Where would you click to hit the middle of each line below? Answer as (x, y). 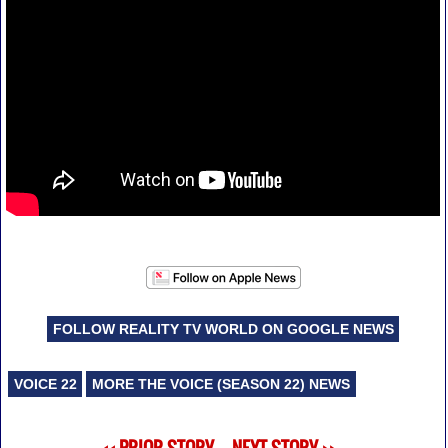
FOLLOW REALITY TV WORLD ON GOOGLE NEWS (223, 328)
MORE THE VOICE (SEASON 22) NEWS (221, 383)
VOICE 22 (45, 383)
